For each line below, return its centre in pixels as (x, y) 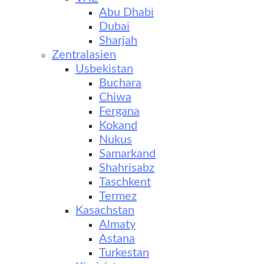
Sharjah (118, 41)
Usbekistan (104, 69)
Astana (117, 239)
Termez (118, 196)
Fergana (119, 111)
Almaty (117, 225)
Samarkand (127, 154)
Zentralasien (84, 55)
